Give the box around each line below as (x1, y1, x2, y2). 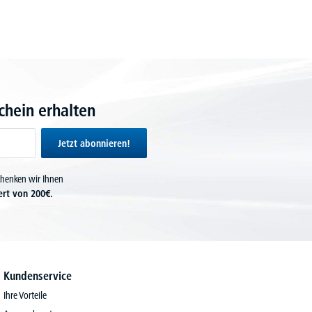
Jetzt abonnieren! (57, 137, 130, 150)
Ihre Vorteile (3, 289, 47, 302)
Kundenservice (3, 269, 72, 283)
